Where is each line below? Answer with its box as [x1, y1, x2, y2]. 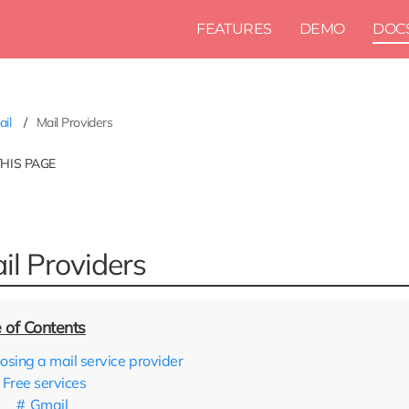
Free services [2, 372, 87, 392]
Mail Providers [36, 114, 113, 131]
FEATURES [196, 20, 272, 37]
